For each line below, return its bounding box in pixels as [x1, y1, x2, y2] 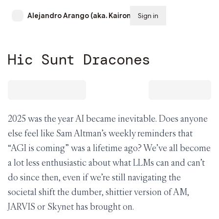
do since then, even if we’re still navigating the [8, 172, 181, 183]
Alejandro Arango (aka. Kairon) [27, 11, 133, 20]
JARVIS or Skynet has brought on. [8, 201, 134, 212]
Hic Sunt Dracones [8, 50, 150, 69]
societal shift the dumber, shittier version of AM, [8, 186, 189, 197]
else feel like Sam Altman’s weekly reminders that [8, 128, 193, 139]
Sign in [138, 11, 158, 20]
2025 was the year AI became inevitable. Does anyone [8, 113, 208, 124]
